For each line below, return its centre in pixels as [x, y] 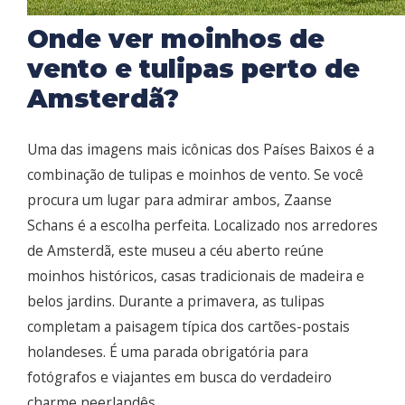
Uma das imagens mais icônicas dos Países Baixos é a [201, 150]
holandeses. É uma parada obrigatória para [168, 352]
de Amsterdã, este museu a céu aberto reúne [175, 251]
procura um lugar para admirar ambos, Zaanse [179, 200]
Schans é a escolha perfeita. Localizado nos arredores [202, 226]
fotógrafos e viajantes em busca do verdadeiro [179, 377]
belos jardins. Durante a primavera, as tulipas [176, 301]
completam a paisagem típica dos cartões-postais [188, 327]
